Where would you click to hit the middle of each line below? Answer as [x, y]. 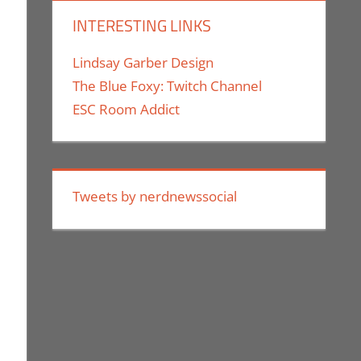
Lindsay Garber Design [143, 62]
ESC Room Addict [127, 109]
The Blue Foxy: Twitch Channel [168, 85]
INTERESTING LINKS [142, 25]
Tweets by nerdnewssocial [155, 197]
